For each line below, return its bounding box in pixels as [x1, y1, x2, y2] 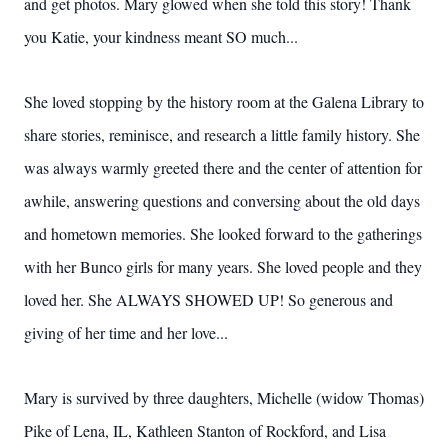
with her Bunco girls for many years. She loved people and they [24, 256, 422, 277]
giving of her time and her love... [24, 322, 228, 343]
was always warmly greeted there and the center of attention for [24, 157, 422, 178]
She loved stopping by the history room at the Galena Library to [24, 91, 424, 112]
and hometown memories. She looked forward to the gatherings [24, 223, 422, 244]
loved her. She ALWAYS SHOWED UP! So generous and [24, 289, 393, 310]
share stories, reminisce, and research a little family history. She [24, 124, 420, 145]
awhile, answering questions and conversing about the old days [24, 190, 420, 211]
